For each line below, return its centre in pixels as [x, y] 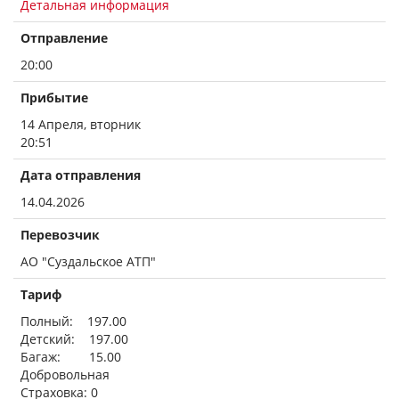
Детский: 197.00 [74, 339]
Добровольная [65, 375]
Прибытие [54, 98]
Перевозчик [60, 235]
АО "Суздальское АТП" [88, 261]
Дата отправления [81, 175]
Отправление [64, 38]
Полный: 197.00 [73, 321]
